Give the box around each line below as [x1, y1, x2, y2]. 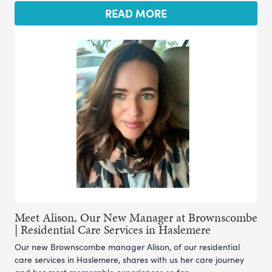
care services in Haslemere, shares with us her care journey [15, 253, 244, 265]
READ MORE [105, 5, 167, 21]
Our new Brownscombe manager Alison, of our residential [15, 240, 240, 253]
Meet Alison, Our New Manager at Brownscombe [15, 208, 257, 226]
